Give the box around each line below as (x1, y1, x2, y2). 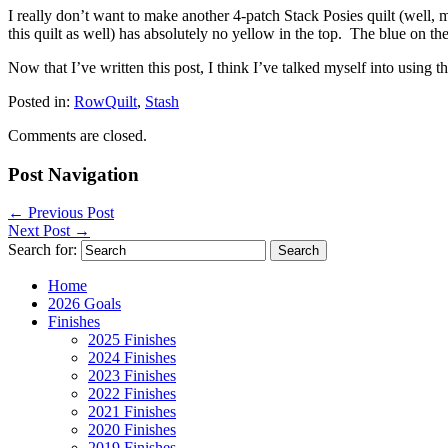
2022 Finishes (88, 385, 176, 403)
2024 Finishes (88, 349, 176, 367)
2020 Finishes (88, 421, 176, 439)
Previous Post (24, 204, 114, 222)
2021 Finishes (88, 403, 176, 421)
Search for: (8, 241, 77, 259)
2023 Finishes (88, 367, 176, 385)
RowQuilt (74, 92, 137, 110)
